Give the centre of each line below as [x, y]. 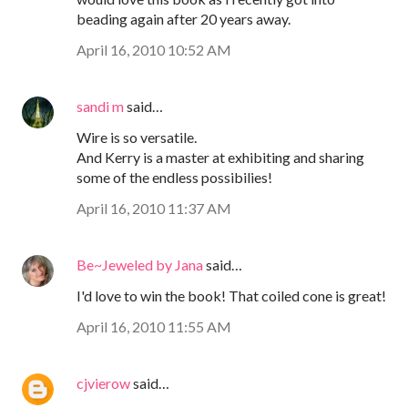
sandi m [100, 106]
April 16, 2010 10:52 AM [154, 49]
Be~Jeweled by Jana [140, 264]
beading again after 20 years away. [184, 18]
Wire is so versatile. [137, 137]
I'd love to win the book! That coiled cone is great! [231, 295]
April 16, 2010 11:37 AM [154, 208]
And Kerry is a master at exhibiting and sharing [220, 157]
